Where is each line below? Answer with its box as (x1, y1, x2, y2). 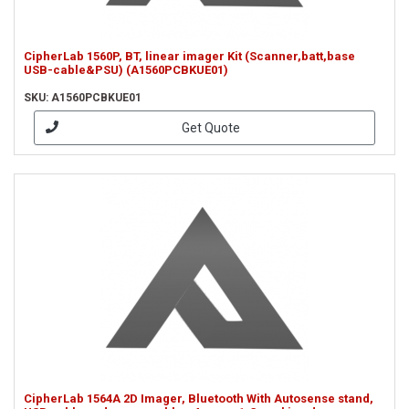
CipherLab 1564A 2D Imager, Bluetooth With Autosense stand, (24, 392, 373, 405)
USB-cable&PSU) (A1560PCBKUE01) (24, 63, 228, 77)
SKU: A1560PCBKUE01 (24, 91, 142, 104)
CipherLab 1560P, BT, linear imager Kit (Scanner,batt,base (24, 49, 355, 63)
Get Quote (181, 120, 240, 135)
